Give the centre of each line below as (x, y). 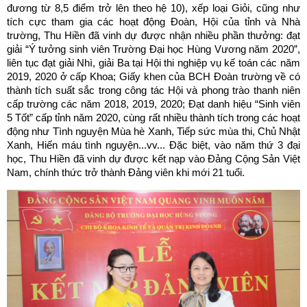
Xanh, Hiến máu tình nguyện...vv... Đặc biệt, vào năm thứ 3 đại (153, 145)
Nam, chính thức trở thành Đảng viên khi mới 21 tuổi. (126, 173)
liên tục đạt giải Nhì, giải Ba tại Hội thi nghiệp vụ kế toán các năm (153, 63)
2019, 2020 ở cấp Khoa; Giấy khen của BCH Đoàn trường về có (153, 77)
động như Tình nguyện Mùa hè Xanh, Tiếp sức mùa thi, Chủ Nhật (153, 132)
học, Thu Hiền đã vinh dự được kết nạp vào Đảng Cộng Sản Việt (153, 159)
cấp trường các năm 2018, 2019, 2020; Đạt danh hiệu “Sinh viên (153, 104)
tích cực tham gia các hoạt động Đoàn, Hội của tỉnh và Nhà (153, 22)
